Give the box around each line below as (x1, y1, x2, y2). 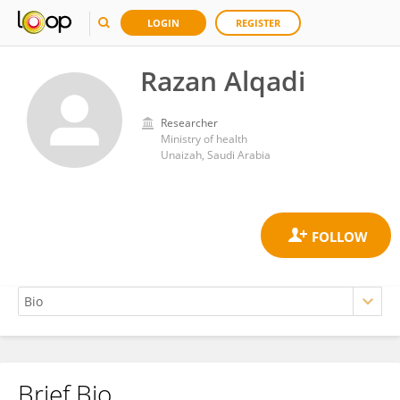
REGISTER (236, 16, 280, 29)
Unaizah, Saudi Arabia (161, 147, 271, 162)
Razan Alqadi (140, 62, 305, 99)
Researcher (161, 115, 218, 130)
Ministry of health (161, 131, 247, 146)
